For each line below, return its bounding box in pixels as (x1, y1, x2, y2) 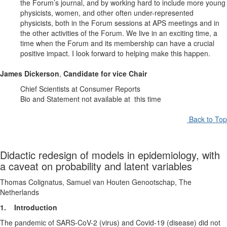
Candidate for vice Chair (63, 68, 147, 79)
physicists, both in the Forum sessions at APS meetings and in (20, 18, 219, 28)
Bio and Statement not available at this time (20, 94, 161, 104)
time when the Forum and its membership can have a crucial (20, 38, 214, 49)
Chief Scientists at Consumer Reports (20, 84, 140, 94)
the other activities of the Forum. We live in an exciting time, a (20, 28, 217, 39)
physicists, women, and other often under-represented (20, 8, 194, 18)
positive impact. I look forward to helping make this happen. (20, 48, 210, 59)
